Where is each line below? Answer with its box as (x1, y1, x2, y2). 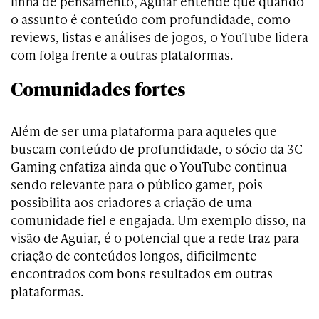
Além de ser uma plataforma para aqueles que (11, 121, 277, 140)
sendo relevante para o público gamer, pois (11, 174, 263, 193)
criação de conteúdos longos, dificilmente (11, 246, 257, 264)
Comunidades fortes (11, 75, 186, 102)
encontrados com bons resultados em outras (11, 263, 273, 282)
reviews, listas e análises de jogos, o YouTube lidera (11, 27, 308, 46)
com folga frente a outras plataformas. (11, 45, 233, 63)
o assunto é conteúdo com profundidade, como (11, 9, 291, 28)
